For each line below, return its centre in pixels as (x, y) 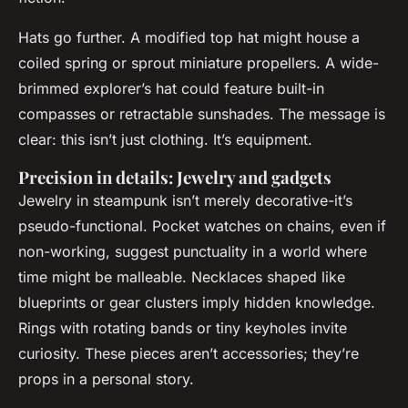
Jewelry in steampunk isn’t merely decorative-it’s (185, 201)
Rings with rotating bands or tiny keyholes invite (183, 328)
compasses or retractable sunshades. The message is (202, 114)
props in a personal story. (106, 379)
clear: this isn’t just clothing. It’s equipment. (165, 140)
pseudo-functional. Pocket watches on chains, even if (202, 226)
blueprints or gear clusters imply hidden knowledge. (197, 303)
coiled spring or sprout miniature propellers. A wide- (199, 63)
